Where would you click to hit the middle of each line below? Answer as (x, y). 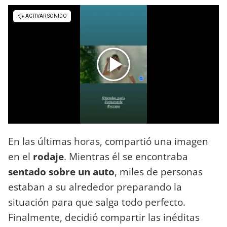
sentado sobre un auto (61, 171)
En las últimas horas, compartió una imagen (108, 141)
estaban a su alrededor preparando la (95, 186)
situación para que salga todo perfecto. (97, 202)
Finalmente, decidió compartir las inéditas (104, 217)
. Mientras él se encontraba (126, 156)
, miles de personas (159, 171)
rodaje (48, 156)
